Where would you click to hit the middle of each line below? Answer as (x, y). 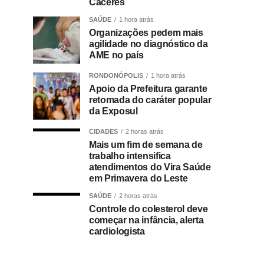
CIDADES (103, 132)
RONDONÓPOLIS (116, 76)
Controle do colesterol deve (148, 209)
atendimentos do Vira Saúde (150, 167)
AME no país (116, 55)
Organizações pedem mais (146, 33)
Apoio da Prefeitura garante (148, 89)
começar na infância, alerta (146, 220)
